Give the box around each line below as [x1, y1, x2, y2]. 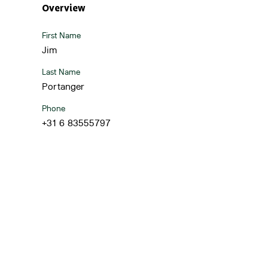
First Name [42, 31, 81, 40]
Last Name [42, 67, 81, 77]
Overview [42, 4, 86, 13]
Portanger [42, 81, 85, 92]
